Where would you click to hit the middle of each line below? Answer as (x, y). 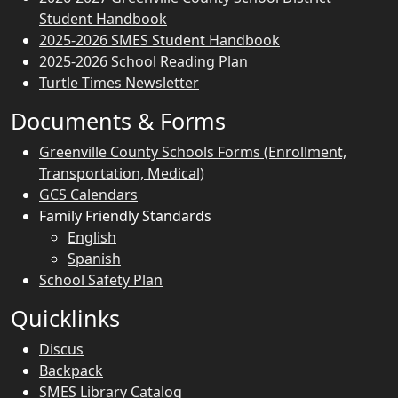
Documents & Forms (118, 121)
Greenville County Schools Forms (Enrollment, (193, 152)
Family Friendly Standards (125, 216)
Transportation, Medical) (122, 173)
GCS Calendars (88, 195)
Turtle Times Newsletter (119, 83)
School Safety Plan (101, 280)
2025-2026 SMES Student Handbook (159, 40)
